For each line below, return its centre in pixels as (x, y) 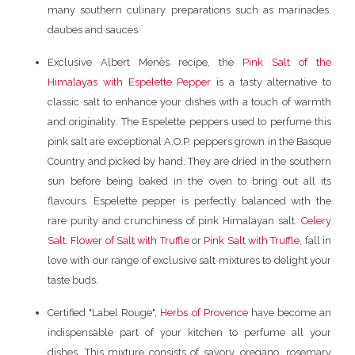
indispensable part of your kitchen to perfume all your (189, 332)
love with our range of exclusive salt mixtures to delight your (189, 260)
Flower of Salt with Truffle (130, 240)
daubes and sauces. (94, 29)
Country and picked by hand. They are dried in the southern (189, 161)
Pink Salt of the (287, 62)
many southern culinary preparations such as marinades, (189, 10)
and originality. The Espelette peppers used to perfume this (189, 121)
